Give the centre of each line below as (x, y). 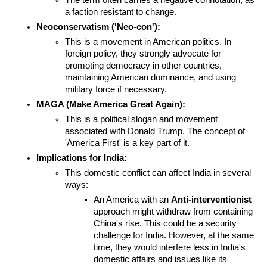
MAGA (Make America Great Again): (111, 105)
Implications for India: (82, 158)
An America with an (133, 200)
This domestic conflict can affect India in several (158, 173)
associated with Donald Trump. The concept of (155, 131)
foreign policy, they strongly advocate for (143, 54)
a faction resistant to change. (121, 12)
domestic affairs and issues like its (161, 260)
